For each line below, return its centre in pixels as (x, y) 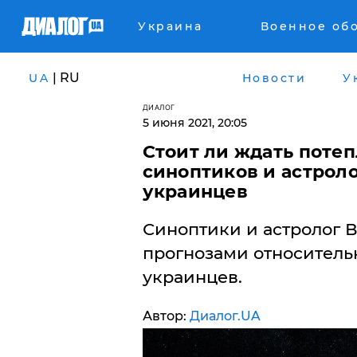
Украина (171, 26)
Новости (274, 78)
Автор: (166, 316)
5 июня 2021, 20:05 (194, 123)
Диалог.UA (225, 316)
